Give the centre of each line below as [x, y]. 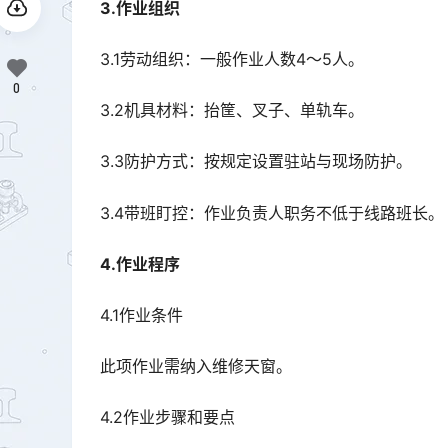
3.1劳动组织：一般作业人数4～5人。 [232, 58]
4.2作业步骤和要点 [167, 417]
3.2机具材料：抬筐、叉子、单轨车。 [232, 110]
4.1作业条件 [141, 314]
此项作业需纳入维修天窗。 [196, 366]
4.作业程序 [140, 263]
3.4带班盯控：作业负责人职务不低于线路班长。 [272, 212]
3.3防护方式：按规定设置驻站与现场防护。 [256, 161]
